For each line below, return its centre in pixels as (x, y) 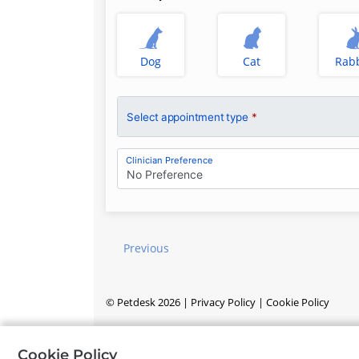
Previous (146, 248)
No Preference (164, 175)
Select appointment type (188, 117)
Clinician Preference (169, 161)
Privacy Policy (223, 303)
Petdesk (136, 303)
